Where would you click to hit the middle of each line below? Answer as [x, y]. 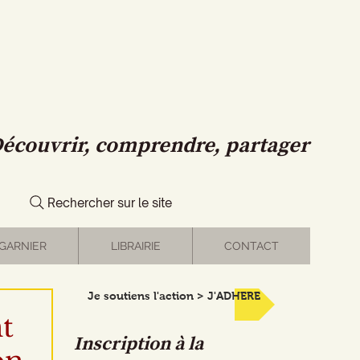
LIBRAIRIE [135, 246]
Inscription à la [139, 344]
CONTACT [252, 246]
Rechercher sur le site [110, 202]
